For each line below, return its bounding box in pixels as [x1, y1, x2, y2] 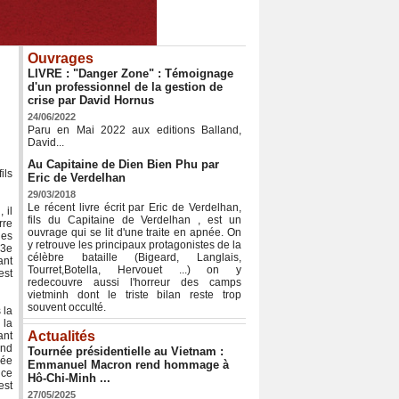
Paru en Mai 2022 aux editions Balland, [28, 124, 241, 137]
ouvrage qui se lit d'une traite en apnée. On [28, 226, 241, 240]
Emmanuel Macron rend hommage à [28, 358, 229, 372]
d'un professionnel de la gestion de [28, 80, 223, 94]
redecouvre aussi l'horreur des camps [28, 276, 241, 289]
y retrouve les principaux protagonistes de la [28, 239, 241, 252]
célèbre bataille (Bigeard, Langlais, [28, 251, 241, 265]
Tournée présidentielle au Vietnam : [28, 345, 224, 359]
